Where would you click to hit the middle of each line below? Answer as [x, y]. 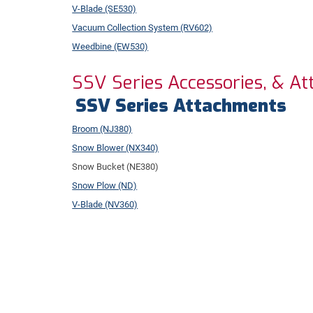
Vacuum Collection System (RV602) [143, 27]
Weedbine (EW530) [110, 46]
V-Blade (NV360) [105, 204]
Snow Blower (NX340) [116, 147]
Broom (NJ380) [102, 129]
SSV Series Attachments [181, 105]
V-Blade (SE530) [104, 8]
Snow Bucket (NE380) [116, 166]
